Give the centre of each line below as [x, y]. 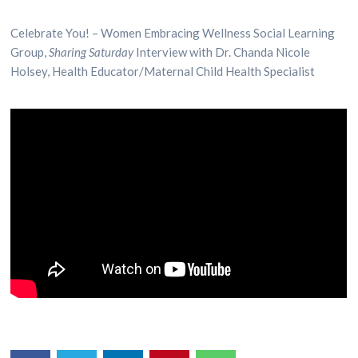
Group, [30, 52]
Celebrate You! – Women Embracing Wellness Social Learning [173, 33]
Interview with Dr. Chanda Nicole [222, 52]
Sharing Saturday [91, 52]
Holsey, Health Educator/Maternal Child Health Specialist [163, 71]
